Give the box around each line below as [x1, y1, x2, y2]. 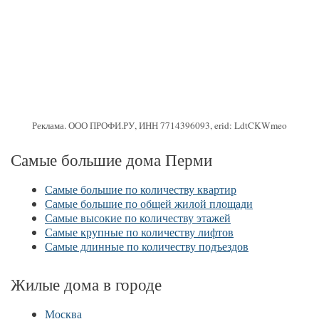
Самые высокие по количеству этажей [45, 210, 231, 226]
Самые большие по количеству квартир [45, 182, 236, 197]
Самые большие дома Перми [11, 149, 212, 171]
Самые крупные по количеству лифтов [45, 224, 234, 240]
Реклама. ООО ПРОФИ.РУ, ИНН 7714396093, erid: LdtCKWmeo [32, 119, 287, 132]
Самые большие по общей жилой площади [45, 196, 253, 211]
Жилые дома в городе [11, 273, 162, 295]
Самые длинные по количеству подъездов [45, 239, 249, 254]
